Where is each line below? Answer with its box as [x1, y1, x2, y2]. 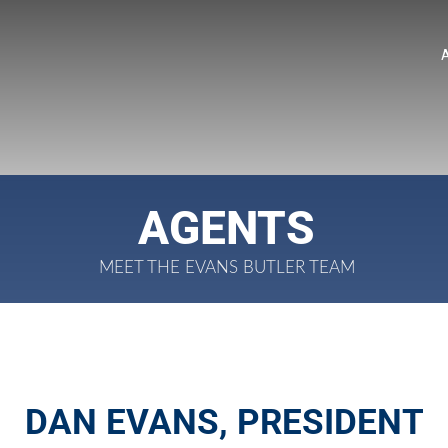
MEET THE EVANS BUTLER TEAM [98, 259, 355, 276]
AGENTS [138, 201, 315, 255]
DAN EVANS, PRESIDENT [24, 402, 424, 443]
